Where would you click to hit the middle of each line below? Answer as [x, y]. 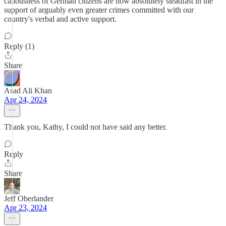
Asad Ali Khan [28, 91]
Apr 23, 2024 [25, 208]
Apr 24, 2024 [25, 100]
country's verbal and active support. [60, 19]
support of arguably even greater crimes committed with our [99, 10]
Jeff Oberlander [29, 199]
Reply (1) [19, 46]
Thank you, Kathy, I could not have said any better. [86, 127]
